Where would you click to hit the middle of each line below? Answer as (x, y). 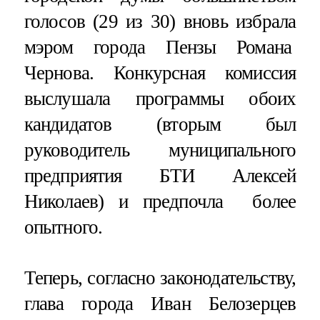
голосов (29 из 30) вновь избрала (160, 21)
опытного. (63, 227)
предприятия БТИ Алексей (160, 175)
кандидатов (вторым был (160, 124)
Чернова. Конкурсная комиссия (160, 72)
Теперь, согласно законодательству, (160, 277)
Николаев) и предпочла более (160, 201)
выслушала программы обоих (160, 98)
